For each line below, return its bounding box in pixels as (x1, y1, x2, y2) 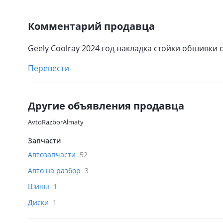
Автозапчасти (28, 150, 78, 159)
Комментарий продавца (28, 19, 155, 33)
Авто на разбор (28, 166, 83, 175)
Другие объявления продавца (28, 99, 184, 112)
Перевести (28, 63, 69, 74)
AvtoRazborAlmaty (28, 117, 84, 126)
